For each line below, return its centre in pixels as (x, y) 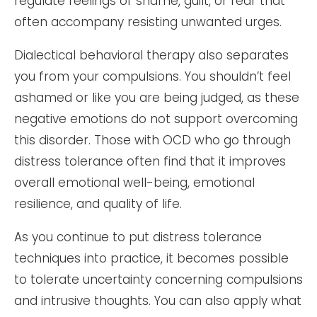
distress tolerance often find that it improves (150, 161)
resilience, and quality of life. (98, 203)
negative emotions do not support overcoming (156, 119)
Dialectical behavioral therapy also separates (151, 55)
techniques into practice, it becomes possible (151, 258)
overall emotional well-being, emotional (134, 182)
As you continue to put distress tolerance (138, 237)
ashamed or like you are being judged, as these (157, 97)
